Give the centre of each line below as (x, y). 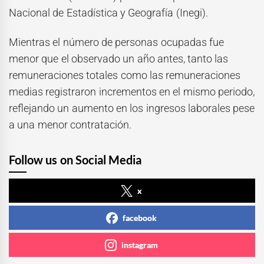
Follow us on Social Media (75, 160)
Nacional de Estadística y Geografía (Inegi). (108, 12)
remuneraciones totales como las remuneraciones (125, 75)
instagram (140, 245)
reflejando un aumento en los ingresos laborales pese (132, 108)
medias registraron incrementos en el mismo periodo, (132, 92)
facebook (140, 218)
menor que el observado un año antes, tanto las (119, 59)
